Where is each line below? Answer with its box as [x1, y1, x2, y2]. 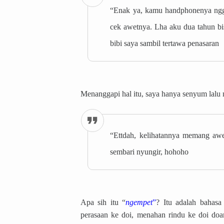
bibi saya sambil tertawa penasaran [110, 38, 219, 47]
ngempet [125, 198, 153, 207]
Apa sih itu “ [80, 198, 126, 207]
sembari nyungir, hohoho [110, 147, 189, 156]
